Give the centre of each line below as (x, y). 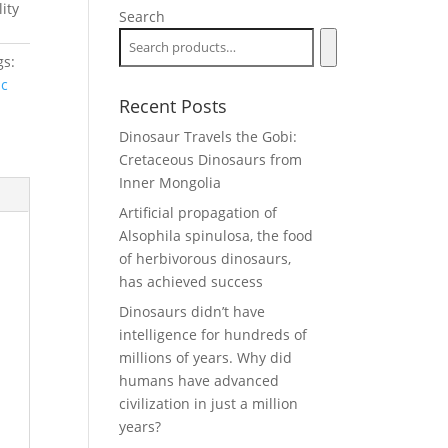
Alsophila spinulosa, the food (216, 235)
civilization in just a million (209, 403)
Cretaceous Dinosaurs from (211, 159)
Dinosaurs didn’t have (192, 311)
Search (142, 16)
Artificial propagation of (198, 212)
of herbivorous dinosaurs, (205, 258)
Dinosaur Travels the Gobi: (208, 136)
